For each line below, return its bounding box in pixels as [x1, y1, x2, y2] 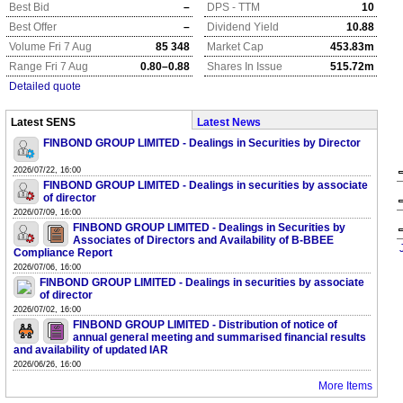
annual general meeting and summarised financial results [73, 331, 366, 344]
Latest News [197, 116, 261, 129]
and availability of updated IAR [13, 344, 168, 356]
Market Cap [207, 40, 264, 53]
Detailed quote [9, 80, 81, 93]
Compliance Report [13, 246, 112, 259]
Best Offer [9, 21, 57, 33]
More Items [318, 380, 372, 392]
